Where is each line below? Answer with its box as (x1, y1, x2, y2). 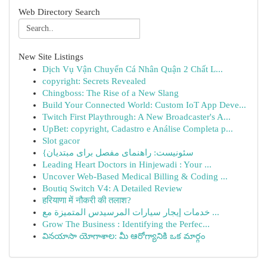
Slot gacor (42, 136, 80, 145)
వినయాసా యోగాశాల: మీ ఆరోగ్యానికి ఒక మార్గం (42, 231, 205, 241)
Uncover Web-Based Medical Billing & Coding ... (42, 172, 228, 181)
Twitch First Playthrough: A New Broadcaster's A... (42, 112, 231, 122)
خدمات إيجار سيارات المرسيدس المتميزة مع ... (210, 207, 219, 217)
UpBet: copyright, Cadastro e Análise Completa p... (42, 124, 233, 133)
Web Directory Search (18, 7, 100, 17)
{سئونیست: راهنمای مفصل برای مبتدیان (46, 148, 194, 157)
